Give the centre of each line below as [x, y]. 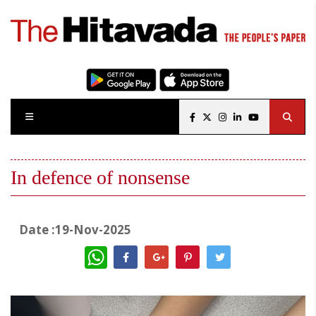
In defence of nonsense [100, 178]
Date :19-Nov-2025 [71, 230]
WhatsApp [130, 252]
